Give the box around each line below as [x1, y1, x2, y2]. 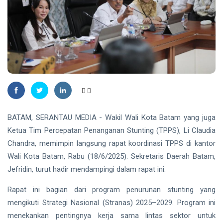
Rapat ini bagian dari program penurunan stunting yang [7, 185, 216, 194]
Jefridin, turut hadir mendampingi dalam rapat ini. [7, 164, 166, 174]
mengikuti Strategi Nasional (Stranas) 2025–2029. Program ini [7, 198, 216, 207]
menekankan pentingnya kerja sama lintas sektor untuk [7, 211, 216, 220]
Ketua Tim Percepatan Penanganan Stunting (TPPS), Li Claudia [7, 125, 216, 135]
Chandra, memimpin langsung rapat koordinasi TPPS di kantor [7, 138, 216, 148]
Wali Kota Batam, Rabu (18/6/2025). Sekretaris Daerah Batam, [7, 151, 216, 161]
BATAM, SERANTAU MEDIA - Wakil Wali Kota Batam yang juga [7, 112, 216, 122]
